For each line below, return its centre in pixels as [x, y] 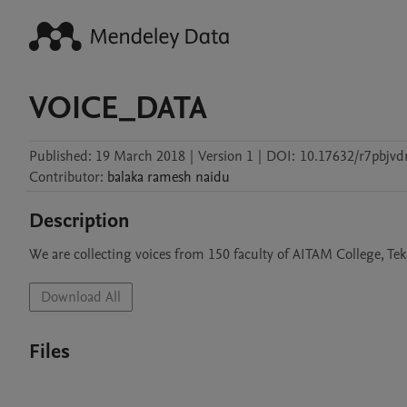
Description [79, 221]
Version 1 [226, 156]
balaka [125, 177]
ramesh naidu [189, 177]
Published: [60, 156]
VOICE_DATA [118, 108]
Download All [81, 297]
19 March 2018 [140, 156]
